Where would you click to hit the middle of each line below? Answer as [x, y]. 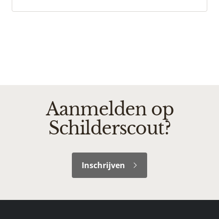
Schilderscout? [109, 128]
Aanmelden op [109, 109]
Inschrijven [103, 165]
